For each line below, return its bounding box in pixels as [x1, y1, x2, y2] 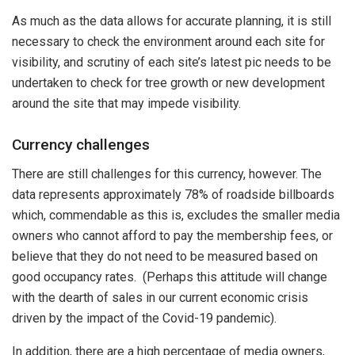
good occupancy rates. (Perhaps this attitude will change [12, 269, 327, 284]
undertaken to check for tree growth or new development [12, 74, 325, 90]
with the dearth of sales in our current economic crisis [12, 289, 308, 305]
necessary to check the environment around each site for [12, 33, 325, 49]
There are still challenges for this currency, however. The [12, 166, 322, 181]
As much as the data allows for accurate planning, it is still [12, 13, 331, 29]
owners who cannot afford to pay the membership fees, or [12, 227, 333, 243]
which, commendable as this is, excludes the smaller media [12, 207, 340, 223]
